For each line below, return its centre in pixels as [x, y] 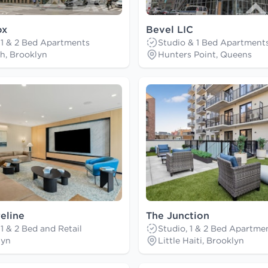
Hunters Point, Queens [205, 55]
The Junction [178, 216]
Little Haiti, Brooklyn [201, 241]
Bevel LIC [170, 30]
